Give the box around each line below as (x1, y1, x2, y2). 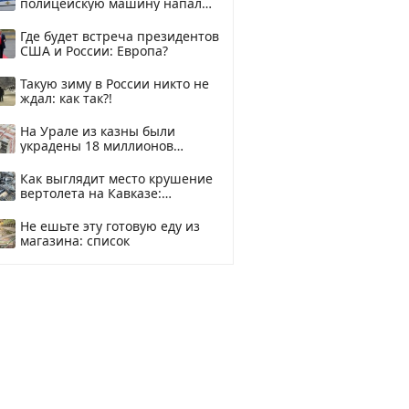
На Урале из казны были (20, 122, 175, 140)
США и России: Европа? (20, 42, 168, 59)
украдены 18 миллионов (20, 137, 173, 154)
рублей (20, 152, 65, 169)
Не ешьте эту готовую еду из (20, 217, 200, 235)
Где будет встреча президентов (20, 27, 219, 45)
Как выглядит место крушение (20, 170, 213, 187)
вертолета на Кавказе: (20, 184, 162, 202)
